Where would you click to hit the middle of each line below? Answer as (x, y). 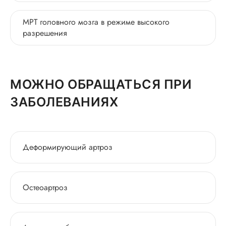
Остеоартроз (45, 187)
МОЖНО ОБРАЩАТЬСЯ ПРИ (101, 84)
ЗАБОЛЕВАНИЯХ (64, 102)
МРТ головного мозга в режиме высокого (96, 22)
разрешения (45, 33)
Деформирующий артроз (68, 147)
